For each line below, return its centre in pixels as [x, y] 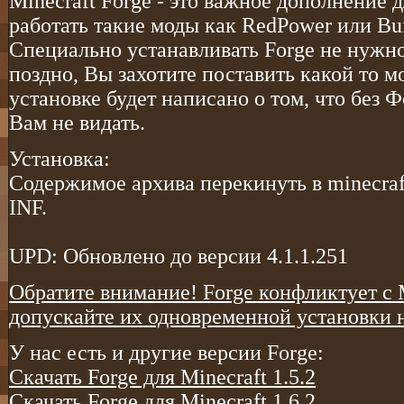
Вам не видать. [77, 123]
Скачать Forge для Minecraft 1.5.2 [162, 377]
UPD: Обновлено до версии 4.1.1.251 [179, 257]
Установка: [60, 159]
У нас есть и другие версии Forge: [166, 353]
